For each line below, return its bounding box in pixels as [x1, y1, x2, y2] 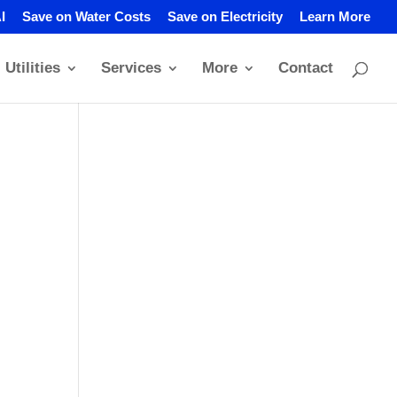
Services [101, 58, 161, 76]
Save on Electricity [167, 9, 283, 25]
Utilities [5, 58, 60, 76]
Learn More [300, 9, 370, 25]
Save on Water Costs [22, 9, 151, 25]
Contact [278, 58, 333, 76]
